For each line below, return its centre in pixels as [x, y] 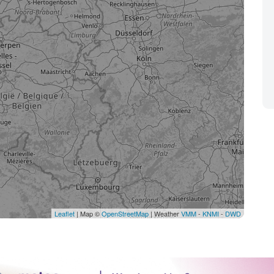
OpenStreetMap [125, 213]
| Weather [165, 213]
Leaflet [65, 213]
